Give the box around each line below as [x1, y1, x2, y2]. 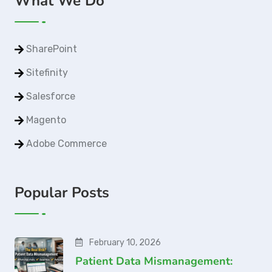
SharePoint [26, 43, 77, 55]
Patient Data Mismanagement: [75, 254, 233, 269]
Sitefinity [26, 67, 68, 79]
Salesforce [26, 90, 75, 103]
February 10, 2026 [87, 237, 161, 248]
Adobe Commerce [26, 138, 107, 150]
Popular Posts [15, 183, 109, 203]
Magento [26, 114, 66, 126]
